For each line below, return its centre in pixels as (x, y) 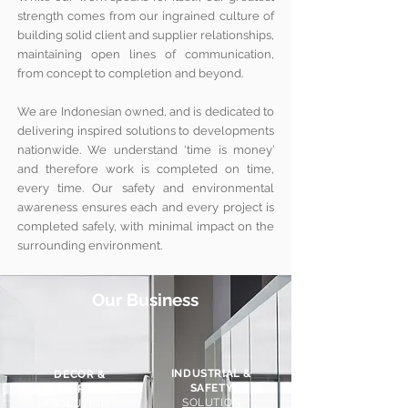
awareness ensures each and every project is (146, 208)
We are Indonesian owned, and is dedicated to (146, 112)
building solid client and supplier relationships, (146, 36)
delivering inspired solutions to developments (146, 131)
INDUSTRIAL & (212, 374)
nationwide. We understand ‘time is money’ (146, 150)
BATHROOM (80, 389)
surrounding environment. (90, 246)
